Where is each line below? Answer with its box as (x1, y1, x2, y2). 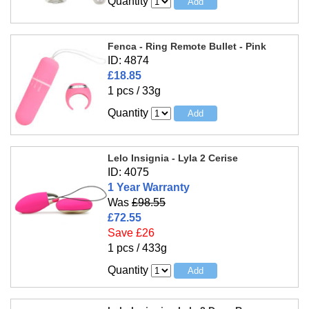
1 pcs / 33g (107, 85, 161, 97)
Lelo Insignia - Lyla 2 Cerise (107, 152, 238, 164)
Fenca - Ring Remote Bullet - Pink (107, 41, 266, 52)
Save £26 (107, 227, 154, 239)
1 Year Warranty (107, 181, 190, 194)
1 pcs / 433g (107, 242, 167, 255)
